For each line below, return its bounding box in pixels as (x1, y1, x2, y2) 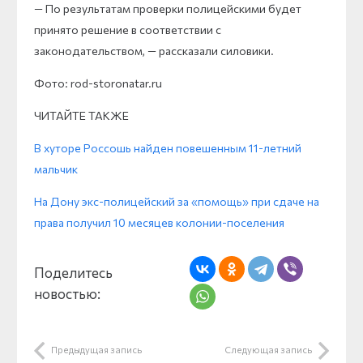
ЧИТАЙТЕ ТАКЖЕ (34, 109, 129, 122)
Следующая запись (224, 344, 312, 355)
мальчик (34, 162, 78, 176)
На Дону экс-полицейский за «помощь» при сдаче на (34, 194, 319, 208)
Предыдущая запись (51, 344, 142, 355)
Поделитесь (34, 264, 113, 280)
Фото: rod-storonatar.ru (34, 76, 162, 90)
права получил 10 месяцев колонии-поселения (34, 216, 284, 229)
